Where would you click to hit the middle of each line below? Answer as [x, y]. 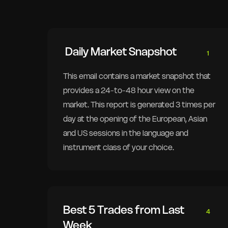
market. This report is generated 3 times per [139, 104]
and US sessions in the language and [126, 133]
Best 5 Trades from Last [124, 209]
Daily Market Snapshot [120, 51]
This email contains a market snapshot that [137, 76]
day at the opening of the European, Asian [135, 119]
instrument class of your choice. [119, 147]
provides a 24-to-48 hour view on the [129, 90]
